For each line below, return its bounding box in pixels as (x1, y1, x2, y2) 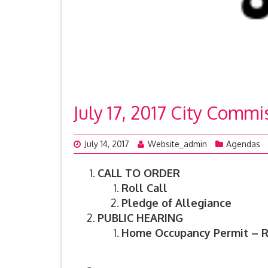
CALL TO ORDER (98, 166, 180, 180)
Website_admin (148, 139, 207, 150)
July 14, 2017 (84, 139, 129, 150)
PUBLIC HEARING (98, 211, 183, 225)
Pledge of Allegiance (121, 196, 232, 210)
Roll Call (121, 181, 167, 195)
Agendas (226, 139, 260, 150)
